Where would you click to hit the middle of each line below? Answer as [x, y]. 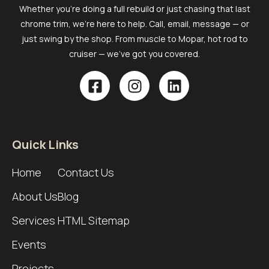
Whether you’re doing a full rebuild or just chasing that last [134, 9]
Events [29, 245]
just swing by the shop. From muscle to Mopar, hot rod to [134, 39]
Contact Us [86, 173]
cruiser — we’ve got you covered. [134, 54]
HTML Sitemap [94, 221]
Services [34, 221]
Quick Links [45, 145]
